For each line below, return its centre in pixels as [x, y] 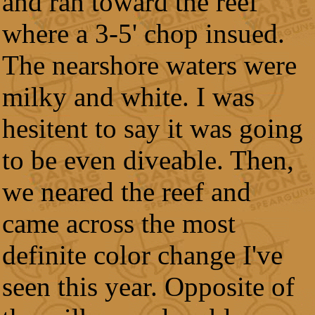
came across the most [119, 223]
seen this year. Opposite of [148, 287]
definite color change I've [142, 255]
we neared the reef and [127, 192]
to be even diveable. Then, [148, 160]
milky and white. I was [128, 97]
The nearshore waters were [149, 65]
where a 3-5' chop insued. [143, 33]
